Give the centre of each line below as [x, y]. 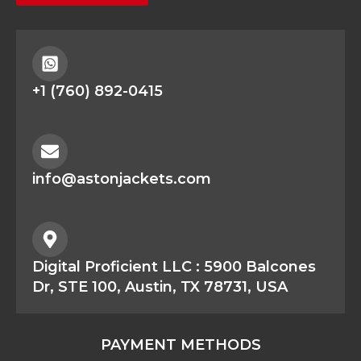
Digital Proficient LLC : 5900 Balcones [174, 266]
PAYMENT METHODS [180, 344]
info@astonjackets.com [122, 178]
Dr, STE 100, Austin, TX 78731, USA [160, 286]
